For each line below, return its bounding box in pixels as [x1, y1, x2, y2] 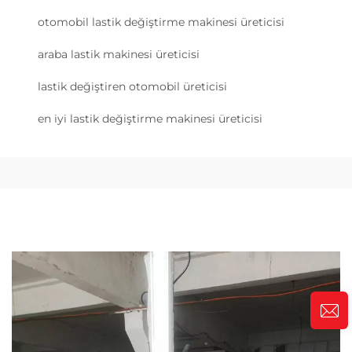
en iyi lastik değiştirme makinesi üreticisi [38, 112, 262, 126]
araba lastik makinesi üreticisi [38, 47, 200, 61]
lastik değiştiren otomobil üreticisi [38, 79, 227, 93]
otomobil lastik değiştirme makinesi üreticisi [38, 15, 284, 29]
